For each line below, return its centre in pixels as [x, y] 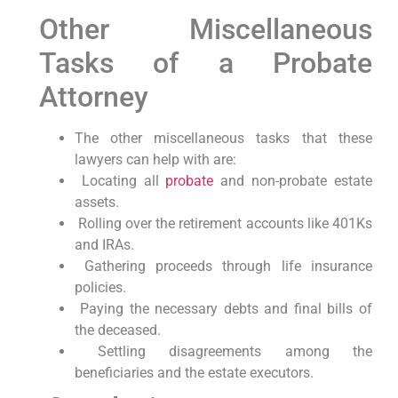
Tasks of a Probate [205, 64]
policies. [100, 288]
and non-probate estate [293, 181]
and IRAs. [104, 245]
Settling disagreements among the [223, 352]
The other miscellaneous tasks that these [223, 139]
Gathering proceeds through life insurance [223, 267]
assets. [96, 203]
